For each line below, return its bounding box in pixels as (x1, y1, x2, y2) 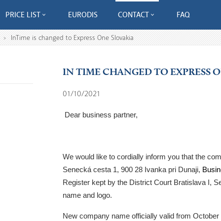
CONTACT (118, 9, 149, 21)
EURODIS (68, 9, 98, 21)
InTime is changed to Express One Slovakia (11, 33, 134, 43)
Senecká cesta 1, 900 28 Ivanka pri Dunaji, (63, 166, 202, 174)
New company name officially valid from (63, 212, 193, 220)
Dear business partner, (65, 111, 138, 119)
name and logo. (63, 191, 112, 199)
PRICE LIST (5, 9, 40, 21)
